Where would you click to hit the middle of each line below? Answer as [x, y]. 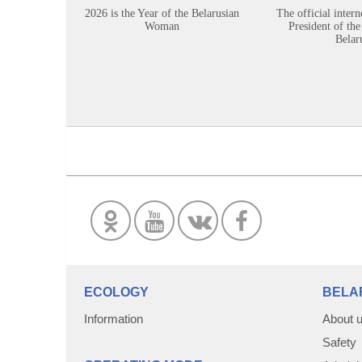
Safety [339, 341]
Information [114, 318]
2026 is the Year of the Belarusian [162, 12]
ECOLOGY [116, 291]
